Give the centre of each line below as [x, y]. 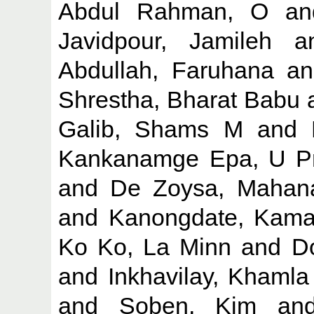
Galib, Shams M [151, 129]
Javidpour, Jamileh [165, 40]
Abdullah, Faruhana [166, 70]
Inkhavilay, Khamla [208, 276]
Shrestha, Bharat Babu [179, 99]
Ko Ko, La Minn [145, 246]
